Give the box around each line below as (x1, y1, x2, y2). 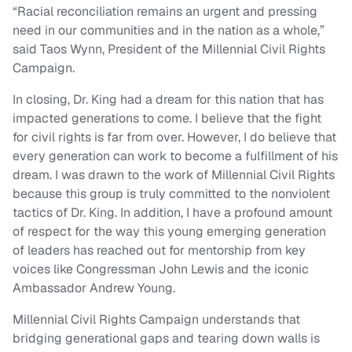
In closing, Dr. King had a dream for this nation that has (13, 91, 324, 108)
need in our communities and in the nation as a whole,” (13, 22, 324, 39)
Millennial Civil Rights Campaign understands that (13, 311, 300, 328)
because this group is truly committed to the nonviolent (13, 185, 330, 203)
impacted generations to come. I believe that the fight (13, 110, 321, 127)
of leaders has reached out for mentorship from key (13, 242, 306, 259)
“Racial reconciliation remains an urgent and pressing (13, 3, 317, 20)
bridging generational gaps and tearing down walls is (13, 330, 320, 347)
